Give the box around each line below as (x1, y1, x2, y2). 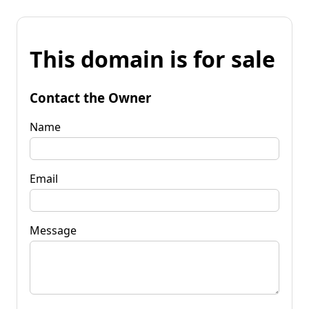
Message (30, 222, 77, 238)
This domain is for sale (30, 44, 275, 74)
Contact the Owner (30, 88, 151, 106)
